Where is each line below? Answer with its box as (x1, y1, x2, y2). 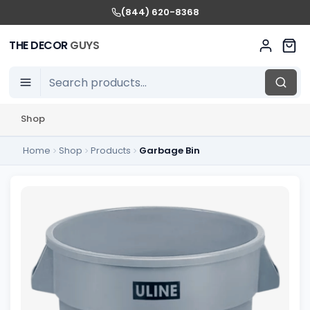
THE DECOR (9, 37, 71, 53)
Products (90, 144, 131, 157)
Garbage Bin (138, 144, 200, 157)
